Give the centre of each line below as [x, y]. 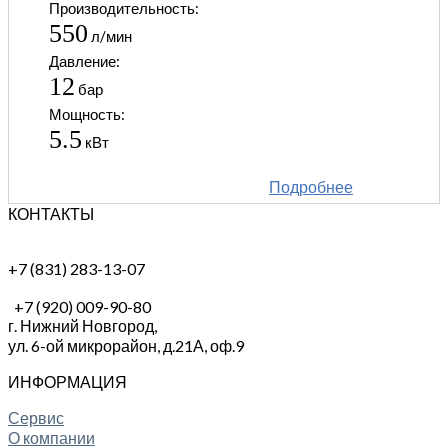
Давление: [84, 60]
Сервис [36, 417]
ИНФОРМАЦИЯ [67, 381]
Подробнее [311, 186]
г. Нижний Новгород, [82, 325]
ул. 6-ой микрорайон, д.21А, [109, 345]
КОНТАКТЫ [51, 213]
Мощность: [87, 113]
